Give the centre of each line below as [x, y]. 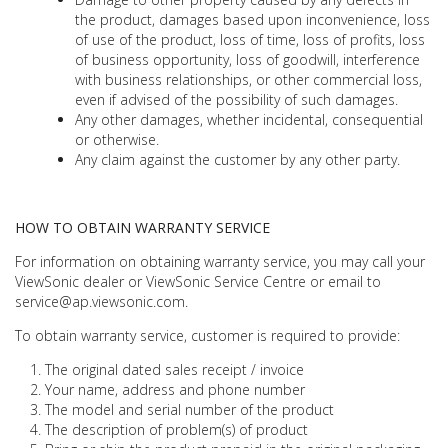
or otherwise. [117, 139]
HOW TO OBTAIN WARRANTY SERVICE [142, 227]
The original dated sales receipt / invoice [174, 369]
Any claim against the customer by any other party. [237, 159]
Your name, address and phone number [175, 389]
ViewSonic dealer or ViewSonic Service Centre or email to [198, 281]
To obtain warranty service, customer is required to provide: [207, 335]
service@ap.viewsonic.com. [101, 301]
